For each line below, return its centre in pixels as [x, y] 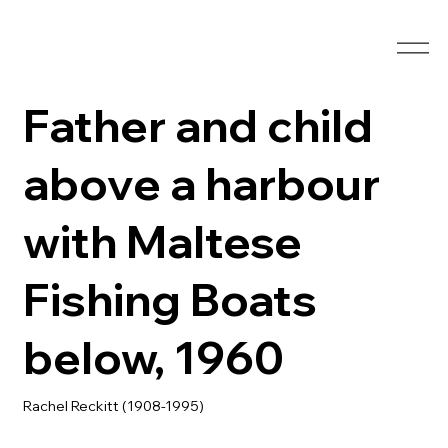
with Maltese [163, 241]
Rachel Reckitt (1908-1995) [114, 405]
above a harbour [202, 183]
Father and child [198, 125]
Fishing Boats [170, 299]
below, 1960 [154, 357]
